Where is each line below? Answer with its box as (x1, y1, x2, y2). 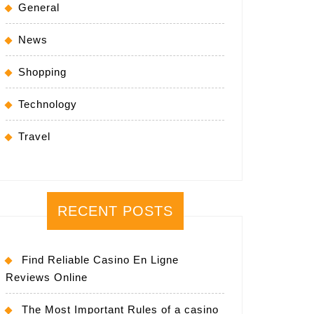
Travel (18, 130, 50, 142)
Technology (18, 97, 77, 110)
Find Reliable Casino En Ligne (22, 253, 179, 266)
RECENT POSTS (57, 203, 173, 219)
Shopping (18, 65, 67, 78)
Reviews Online (6, 271, 88, 283)
